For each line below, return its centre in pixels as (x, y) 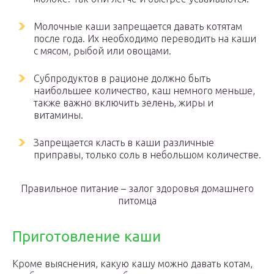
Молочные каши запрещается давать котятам (138, 26)
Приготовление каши (87, 236)
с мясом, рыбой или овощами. (102, 51)
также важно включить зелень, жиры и (124, 103)
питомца (137, 201)
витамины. (58, 115)
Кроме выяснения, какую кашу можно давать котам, (132, 264)
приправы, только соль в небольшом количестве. (147, 155)
